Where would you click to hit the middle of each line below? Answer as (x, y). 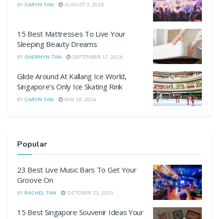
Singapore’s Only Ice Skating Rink (70, 86)
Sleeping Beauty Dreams (57, 44)
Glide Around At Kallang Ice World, (72, 76)
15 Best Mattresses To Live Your (71, 34)
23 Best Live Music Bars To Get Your (77, 170)
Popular (32, 144)
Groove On (35, 180)
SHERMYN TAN (43, 57)
